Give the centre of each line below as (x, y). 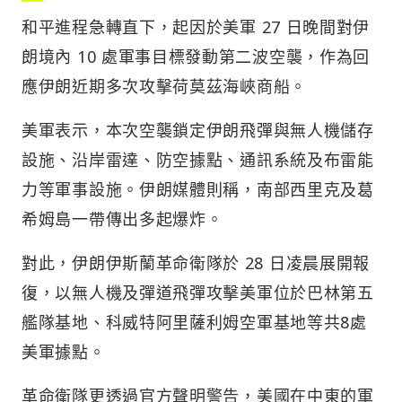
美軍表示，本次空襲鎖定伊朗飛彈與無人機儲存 (198, 131)
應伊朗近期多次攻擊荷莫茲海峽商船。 (164, 87)
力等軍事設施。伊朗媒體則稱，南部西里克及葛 (198, 190)
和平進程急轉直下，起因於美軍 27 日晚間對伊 (196, 27)
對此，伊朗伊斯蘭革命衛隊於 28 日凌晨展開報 (196, 263)
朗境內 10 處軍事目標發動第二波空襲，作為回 (196, 57)
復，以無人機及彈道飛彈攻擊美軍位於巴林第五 (198, 293)
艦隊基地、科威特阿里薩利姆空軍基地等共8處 (194, 323)
